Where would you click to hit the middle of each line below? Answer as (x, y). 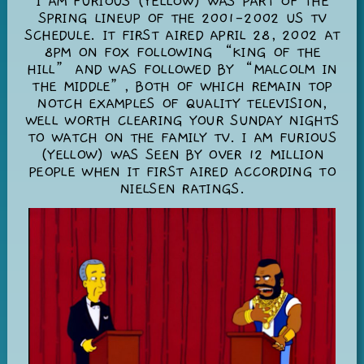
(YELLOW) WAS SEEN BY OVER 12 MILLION (182, 155)
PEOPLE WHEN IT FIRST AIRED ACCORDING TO (182, 172)
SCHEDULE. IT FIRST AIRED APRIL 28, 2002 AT (182, 36)
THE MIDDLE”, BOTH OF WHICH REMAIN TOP (182, 87)
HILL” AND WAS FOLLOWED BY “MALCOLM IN (182, 70)
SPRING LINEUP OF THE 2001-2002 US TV (182, 19)
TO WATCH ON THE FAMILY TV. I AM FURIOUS (182, 138)
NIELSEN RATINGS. (182, 189)
